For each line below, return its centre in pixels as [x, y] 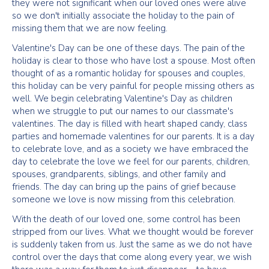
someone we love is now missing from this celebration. [124, 199]
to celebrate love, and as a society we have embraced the [130, 149]
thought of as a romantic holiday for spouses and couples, [128, 73]
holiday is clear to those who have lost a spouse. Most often [134, 61]
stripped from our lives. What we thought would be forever [133, 232]
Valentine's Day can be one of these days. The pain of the [128, 48]
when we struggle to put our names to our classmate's [123, 111]
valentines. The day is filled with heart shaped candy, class [130, 124]
